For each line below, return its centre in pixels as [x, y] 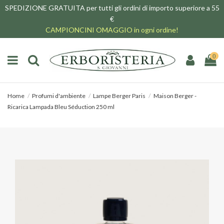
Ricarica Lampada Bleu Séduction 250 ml [61, 107]
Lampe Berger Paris [119, 96]
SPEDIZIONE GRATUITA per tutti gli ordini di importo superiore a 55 [112, 8]
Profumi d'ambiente [59, 96]
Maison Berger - [175, 96]
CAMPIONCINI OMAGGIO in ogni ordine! [112, 30]
